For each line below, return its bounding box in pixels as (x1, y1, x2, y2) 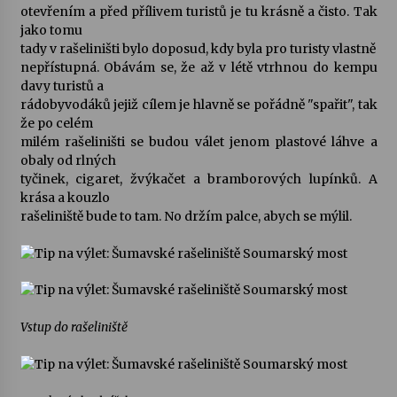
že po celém (19, 115, 93, 131)
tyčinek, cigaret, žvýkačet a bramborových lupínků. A (19, 171, 378, 187)
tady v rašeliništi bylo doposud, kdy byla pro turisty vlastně (19, 41, 376, 57)
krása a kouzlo (19, 190, 110, 206)
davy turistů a (19, 78, 104, 94)
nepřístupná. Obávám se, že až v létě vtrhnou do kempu (19, 59, 378, 75)
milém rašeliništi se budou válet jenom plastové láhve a (19, 134, 378, 150)
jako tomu (19, 22, 82, 38)
